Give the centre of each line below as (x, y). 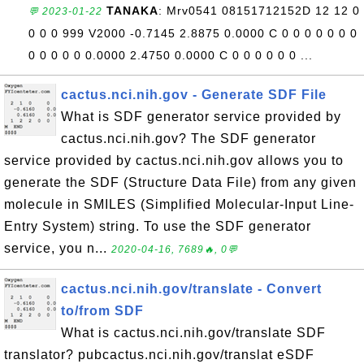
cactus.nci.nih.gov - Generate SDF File (194, 95)
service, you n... (58, 248)
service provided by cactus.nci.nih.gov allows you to (174, 160)
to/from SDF (102, 311)
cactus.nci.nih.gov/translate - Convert (191, 289)
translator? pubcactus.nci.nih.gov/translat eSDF (159, 355)
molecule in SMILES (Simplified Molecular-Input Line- (179, 204)
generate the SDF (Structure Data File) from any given (180, 182)
